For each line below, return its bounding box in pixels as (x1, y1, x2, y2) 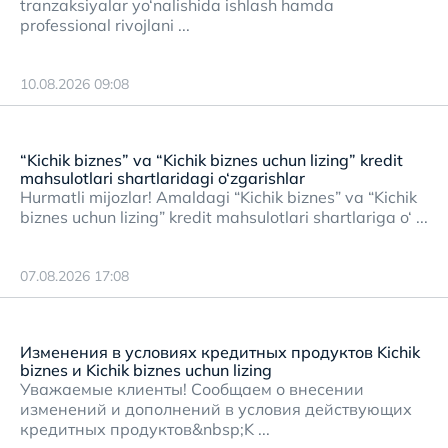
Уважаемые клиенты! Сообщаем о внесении (20, 379, 364, 399)
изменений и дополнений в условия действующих (20, 399, 412, 419)
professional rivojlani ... (20, 15, 190, 35)
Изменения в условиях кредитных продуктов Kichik (20, 342, 420, 362)
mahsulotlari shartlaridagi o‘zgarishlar (20, 168, 305, 188)
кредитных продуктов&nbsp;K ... (20, 419, 270, 439)
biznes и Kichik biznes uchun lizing (20, 360, 272, 380)
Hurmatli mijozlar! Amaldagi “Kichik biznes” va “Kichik (20, 187, 417, 207)
